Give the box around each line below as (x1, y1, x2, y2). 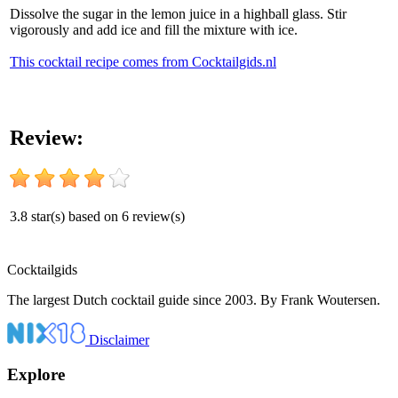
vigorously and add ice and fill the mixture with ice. (10, 21, 298, 37)
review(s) (129, 208, 185, 224)
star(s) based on (28, 208, 122, 224)
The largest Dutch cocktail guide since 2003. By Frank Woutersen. (7, 292, 380, 307)
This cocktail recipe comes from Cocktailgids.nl (10, 53, 276, 69)
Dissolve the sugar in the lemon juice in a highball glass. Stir (10, 5, 346, 21)
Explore (7, 364, 65, 384)
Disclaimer (89, 332, 149, 347)
